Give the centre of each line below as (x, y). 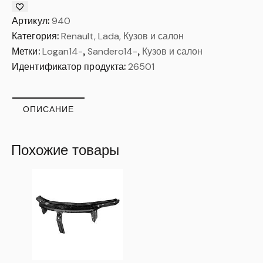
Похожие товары (65, 149)
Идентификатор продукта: (70, 66)
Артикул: (32, 20)
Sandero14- (112, 51)
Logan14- (62, 51)
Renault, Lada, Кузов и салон (123, 36)
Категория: (37, 36)
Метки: (27, 51)
